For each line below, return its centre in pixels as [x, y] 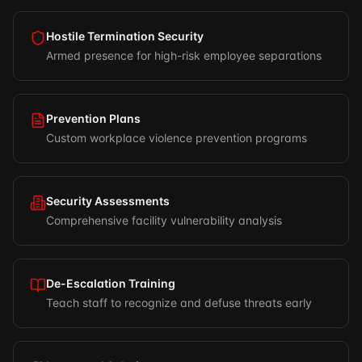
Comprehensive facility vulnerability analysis [164, 220]
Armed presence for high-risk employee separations [184, 55]
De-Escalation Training [111, 283]
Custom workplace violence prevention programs [177, 138]
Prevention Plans [93, 118]
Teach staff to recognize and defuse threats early [179, 303]
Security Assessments [108, 201]
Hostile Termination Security [125, 36]
